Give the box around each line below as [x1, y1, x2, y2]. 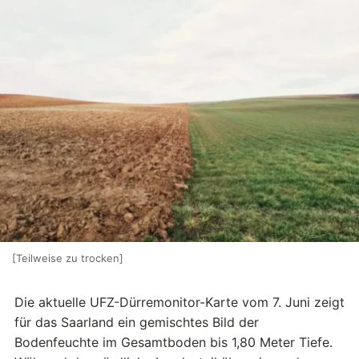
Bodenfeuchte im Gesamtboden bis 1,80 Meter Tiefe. [14, 334, 333, 351]
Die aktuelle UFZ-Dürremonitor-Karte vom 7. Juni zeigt [14, 294, 345, 311]
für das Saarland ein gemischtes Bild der [14, 314, 259, 331]
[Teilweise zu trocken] [11, 252, 123, 265]
